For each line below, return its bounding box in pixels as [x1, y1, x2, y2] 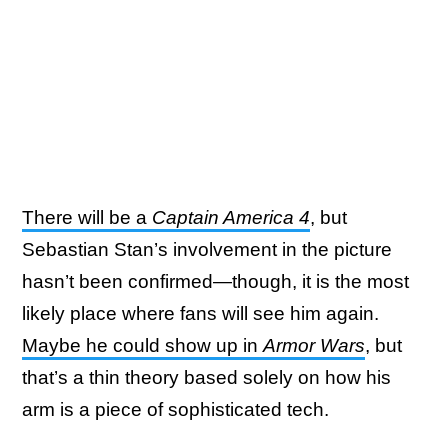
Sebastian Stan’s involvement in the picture [22, 239, 392, 261]
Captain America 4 [152, 207, 310, 229]
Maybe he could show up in [22, 335, 263, 357]
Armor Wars [263, 335, 365, 357]
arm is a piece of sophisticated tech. [22, 399, 329, 421]
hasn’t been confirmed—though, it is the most [22, 271, 409, 293]
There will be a [22, 207, 152, 229]
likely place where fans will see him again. [22, 303, 379, 325]
